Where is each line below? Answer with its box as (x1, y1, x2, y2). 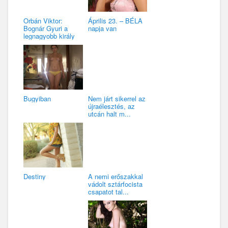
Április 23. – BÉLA (88, 15, 142, 25)
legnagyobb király (23, 31, 75, 41)
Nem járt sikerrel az (88, 93, 146, 103)
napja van (88, 23, 117, 33)
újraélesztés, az (88, 101, 135, 111)
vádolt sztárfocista (88, 179, 142, 189)
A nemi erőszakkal (88, 171, 143, 181)
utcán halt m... (88, 108, 131, 119)
